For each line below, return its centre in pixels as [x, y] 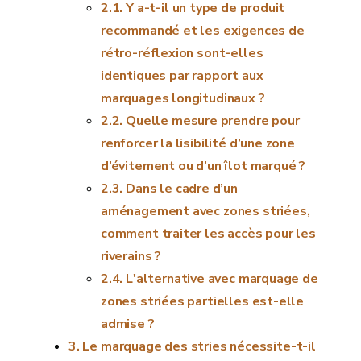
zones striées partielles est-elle [203, 301]
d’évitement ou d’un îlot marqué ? [203, 166]
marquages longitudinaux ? [183, 98]
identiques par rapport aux [182, 76]
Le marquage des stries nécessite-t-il [199, 346]
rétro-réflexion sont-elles [182, 53]
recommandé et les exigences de [203, 31]
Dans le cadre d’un [182, 189]
